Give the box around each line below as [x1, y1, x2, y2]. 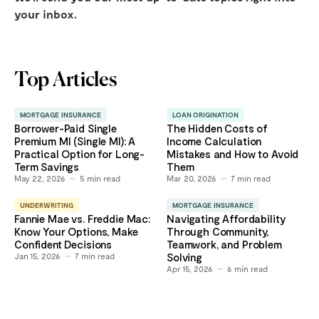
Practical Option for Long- [14, 147, 145, 161]
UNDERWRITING [20, 201, 73, 210]
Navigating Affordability [167, 212, 286, 226]
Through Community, [167, 225, 269, 239]
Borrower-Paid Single [14, 122, 117, 135]
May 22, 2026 [14, 173, 66, 184]
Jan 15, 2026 [14, 251, 61, 261]
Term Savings [14, 160, 80, 174]
